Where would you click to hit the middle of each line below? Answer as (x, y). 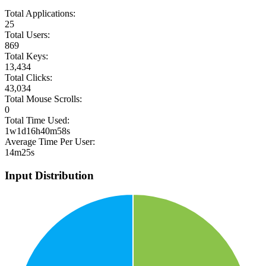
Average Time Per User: (50, 142)
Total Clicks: (28, 78)
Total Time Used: (37, 121)
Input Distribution (49, 175)
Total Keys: (26, 56)
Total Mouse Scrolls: (43, 99)
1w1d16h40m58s (37, 131)
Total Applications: (40, 14)
